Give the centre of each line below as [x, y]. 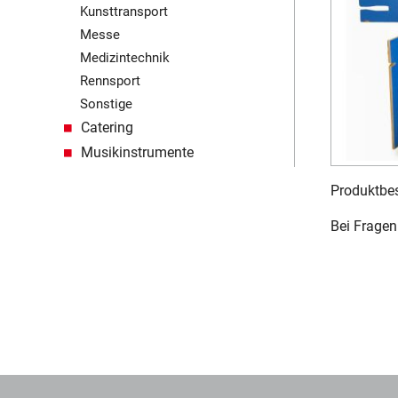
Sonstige [106, 104]
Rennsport [110, 81]
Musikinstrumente [137, 153]
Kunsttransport [123, 12]
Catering [107, 128]
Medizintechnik [124, 58]
